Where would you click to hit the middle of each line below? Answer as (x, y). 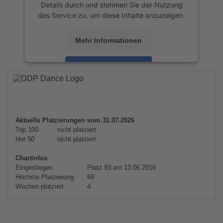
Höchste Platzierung (45, 177)
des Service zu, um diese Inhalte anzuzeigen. (111, 15)
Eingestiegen (34, 167)
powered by (77, 84)
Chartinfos (31, 158)
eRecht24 (152, 95)
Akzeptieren (109, 66)
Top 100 (27, 130)
